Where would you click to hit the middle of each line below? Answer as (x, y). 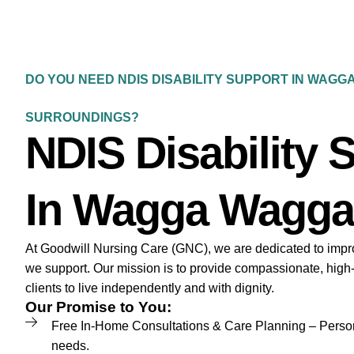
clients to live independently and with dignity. (150, 288)
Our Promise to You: (98, 307)
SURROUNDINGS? (82, 118)
